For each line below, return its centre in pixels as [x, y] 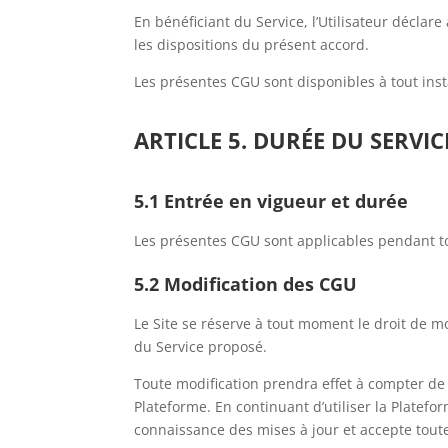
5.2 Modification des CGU [246, 284]
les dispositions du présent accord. [252, 44]
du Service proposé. [201, 346]
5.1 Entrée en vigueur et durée [271, 201]
